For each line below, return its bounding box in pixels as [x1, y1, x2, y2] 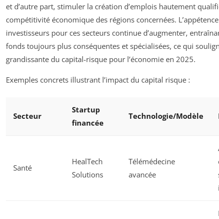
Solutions [72, 170, 103, 180]
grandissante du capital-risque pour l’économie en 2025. [6, 54, 196, 64]
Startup [72, 105, 100, 115]
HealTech [72, 156, 103, 167]
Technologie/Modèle [129, 111, 203, 121]
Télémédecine [129, 156, 175, 167]
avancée [129, 170, 156, 180]
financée [72, 118, 104, 128]
